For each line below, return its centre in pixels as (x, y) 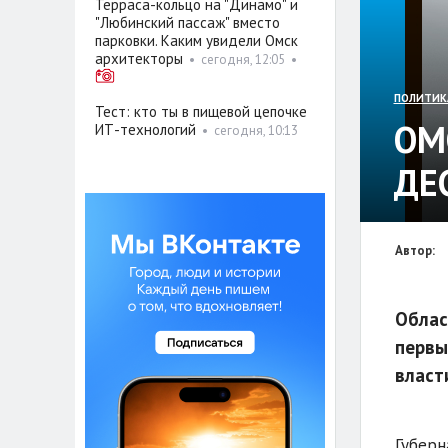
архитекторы (138, 59)
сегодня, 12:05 (242, 60)
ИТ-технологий (145, 130)
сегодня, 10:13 (255, 131)
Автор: (414, 251)
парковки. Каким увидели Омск (196, 41)
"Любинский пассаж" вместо (187, 23)
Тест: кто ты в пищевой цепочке (200, 112)
